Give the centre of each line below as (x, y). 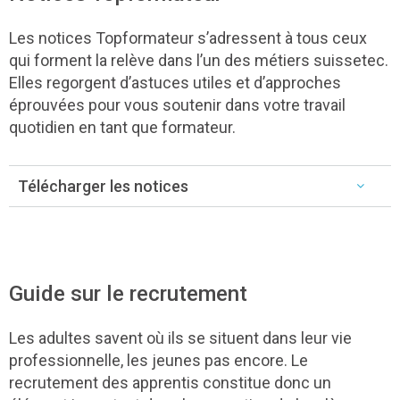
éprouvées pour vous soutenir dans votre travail (177, 104)
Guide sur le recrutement (128, 293)
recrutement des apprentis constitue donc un (170, 382)
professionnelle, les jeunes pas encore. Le (158, 360)
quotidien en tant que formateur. (122, 127)
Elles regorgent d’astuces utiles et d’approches (175, 82)
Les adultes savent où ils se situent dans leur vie (180, 337)
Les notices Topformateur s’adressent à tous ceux (188, 37)
